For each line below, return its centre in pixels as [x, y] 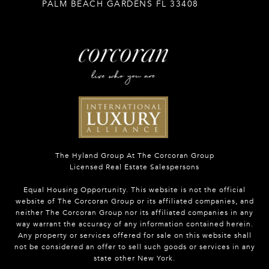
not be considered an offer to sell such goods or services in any [134, 247]
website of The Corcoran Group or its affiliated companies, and [134, 201]
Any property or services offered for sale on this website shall [134, 236]
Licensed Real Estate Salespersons [134, 167]
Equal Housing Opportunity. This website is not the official [134, 190]
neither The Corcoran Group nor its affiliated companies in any [134, 213]
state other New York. [134, 258]
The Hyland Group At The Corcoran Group [134, 156]
